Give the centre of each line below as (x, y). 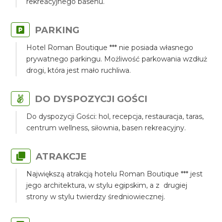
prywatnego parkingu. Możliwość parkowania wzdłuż (117, 59)
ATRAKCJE (61, 156)
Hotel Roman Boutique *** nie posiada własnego (110, 48)
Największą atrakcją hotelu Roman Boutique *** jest (115, 174)
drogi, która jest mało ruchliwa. (79, 70)
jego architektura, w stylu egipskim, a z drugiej (107, 185)
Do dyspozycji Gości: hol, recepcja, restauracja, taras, (115, 116)
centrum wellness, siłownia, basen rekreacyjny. (106, 128)
